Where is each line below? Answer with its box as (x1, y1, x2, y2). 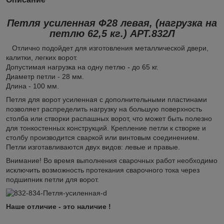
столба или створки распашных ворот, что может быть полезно (6, 114, 212, 122)
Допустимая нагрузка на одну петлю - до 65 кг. (6, 62, 158, 71)
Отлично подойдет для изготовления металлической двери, (12, 43, 208, 52)
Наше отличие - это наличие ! (6, 202, 111, 210)
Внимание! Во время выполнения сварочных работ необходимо (6, 156, 217, 164)
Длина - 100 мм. (6, 81, 59, 90)
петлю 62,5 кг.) (49, 27, 130, 39)
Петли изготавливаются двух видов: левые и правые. (6, 142, 180, 151)
